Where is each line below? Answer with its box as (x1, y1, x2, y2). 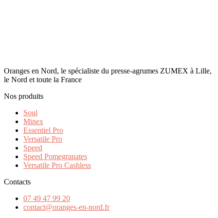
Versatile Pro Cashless (23, 161, 91, 170)
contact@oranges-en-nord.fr (23, 203, 109, 212)
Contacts (4, 178, 31, 186)
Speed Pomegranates (23, 152, 87, 161)
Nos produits (4, 92, 43, 101)
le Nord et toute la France (4, 75, 82, 84)
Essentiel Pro (23, 126, 63, 135)
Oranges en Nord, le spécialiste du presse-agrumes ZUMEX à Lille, (4, 67, 212, 75)
